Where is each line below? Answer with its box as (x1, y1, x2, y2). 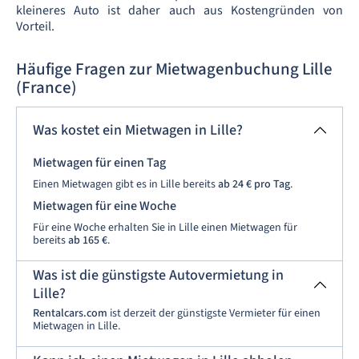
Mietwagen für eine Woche (33, 197, 176, 215)
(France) (16, 75, 77, 99)
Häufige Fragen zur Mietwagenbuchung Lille (16, 57, 333, 81)
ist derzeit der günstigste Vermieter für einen (107, 305, 321, 321)
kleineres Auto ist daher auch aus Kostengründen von (16, 2, 343, 19)
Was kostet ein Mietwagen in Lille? (33, 119, 243, 140)
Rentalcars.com (33, 305, 107, 321)
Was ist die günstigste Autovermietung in (33, 265, 284, 285)
